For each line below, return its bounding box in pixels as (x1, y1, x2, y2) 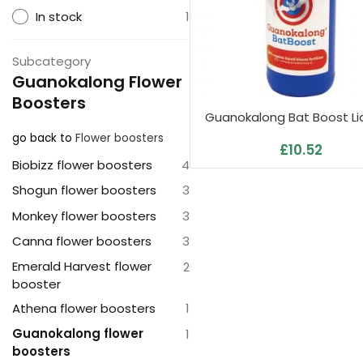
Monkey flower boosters (12, 207, 156, 224)
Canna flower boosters (12, 233, 152, 250)
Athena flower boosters (12, 300, 156, 318)
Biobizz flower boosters (12, 156, 152, 173)
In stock (35, 7, 82, 25)
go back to (12, 130, 72, 146)
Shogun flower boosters (12, 181, 156, 199)
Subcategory (12, 52, 91, 70)
